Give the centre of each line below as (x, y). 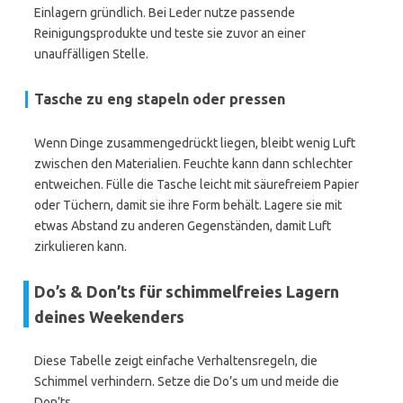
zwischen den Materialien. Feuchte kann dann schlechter (193, 164)
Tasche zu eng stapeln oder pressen (160, 99)
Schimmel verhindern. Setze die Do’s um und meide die (187, 381)
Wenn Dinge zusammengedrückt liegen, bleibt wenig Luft (195, 143)
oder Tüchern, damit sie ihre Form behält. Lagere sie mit (188, 205)
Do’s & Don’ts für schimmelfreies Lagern (187, 291)
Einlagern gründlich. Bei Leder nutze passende (165, 13)
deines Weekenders (109, 317)
